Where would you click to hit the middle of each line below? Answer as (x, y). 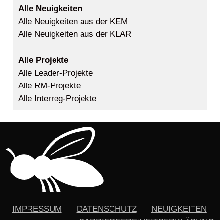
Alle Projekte (43, 60)
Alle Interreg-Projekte (57, 99)
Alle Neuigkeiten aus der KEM (73, 22)
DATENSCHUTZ (106, 209)
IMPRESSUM (37, 209)
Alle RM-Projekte (49, 86)
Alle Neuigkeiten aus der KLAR (74, 34)
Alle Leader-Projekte (55, 73)
